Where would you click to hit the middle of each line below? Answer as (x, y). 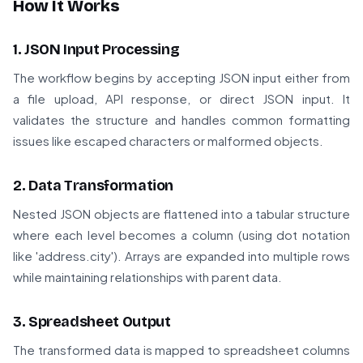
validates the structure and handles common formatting (181, 120)
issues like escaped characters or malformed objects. (168, 141)
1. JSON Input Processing (96, 50)
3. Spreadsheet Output (92, 322)
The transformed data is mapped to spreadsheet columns (181, 350)
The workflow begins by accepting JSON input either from (181, 78)
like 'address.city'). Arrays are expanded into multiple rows (181, 256)
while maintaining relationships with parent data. (147, 277)
